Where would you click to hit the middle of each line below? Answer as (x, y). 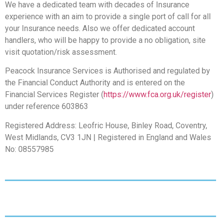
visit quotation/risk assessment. (61, 52)
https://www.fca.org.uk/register (157, 95)
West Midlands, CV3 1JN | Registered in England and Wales (108, 137)
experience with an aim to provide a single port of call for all (108, 16)
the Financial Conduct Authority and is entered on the (95, 83)
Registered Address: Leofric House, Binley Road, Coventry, (106, 125)
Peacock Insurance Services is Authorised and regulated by (108, 71)
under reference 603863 (47, 107)
